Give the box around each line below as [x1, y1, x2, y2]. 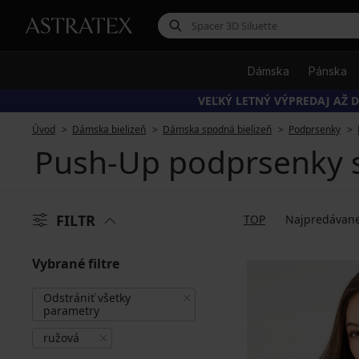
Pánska [309, 64, 347, 78]
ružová [43, 330, 79, 345]
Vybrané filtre [32, 255, 119, 272]
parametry [43, 303, 99, 318]
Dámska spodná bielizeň [163, 123, 272, 136]
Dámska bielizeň [72, 123, 146, 136]
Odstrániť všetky [43, 290, 131, 305]
